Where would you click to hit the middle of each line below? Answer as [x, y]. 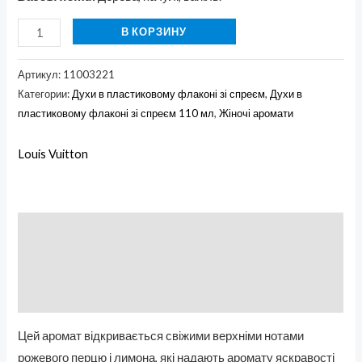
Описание [47, 229]
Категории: [45, 94]
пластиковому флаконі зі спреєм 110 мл [116, 114]
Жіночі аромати [257, 114]
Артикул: [41, 75]
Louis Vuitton [53, 154]
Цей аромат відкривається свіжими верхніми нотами [161, 336]
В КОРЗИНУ [154, 32]
